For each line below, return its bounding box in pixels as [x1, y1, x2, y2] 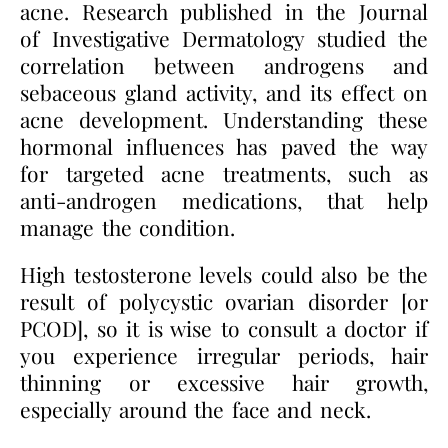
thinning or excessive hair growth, [20, 367, 428, 396]
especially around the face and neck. [20, 394, 371, 423]
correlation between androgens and [20, 50, 428, 79]
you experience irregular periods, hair [20, 340, 428, 369]
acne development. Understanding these [20, 104, 428, 133]
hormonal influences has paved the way [20, 131, 428, 160]
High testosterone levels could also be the [20, 259, 428, 288]
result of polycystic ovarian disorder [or [20, 286, 428, 315]
